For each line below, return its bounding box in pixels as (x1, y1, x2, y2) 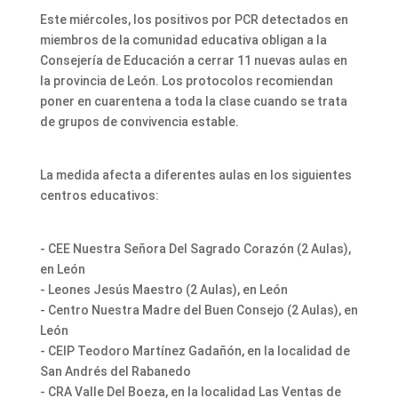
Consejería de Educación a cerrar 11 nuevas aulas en (39, 53, 347, 68)
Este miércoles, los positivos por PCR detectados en (39, 12, 348, 28)
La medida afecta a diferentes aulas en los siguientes (39, 168, 352, 183)
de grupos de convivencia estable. (39, 115, 239, 130)
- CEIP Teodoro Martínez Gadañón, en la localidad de (39, 344, 350, 359)
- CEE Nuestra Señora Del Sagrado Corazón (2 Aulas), (39, 242, 351, 257)
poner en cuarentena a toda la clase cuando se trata (39, 94, 347, 109)
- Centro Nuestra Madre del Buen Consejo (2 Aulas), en (39, 303, 358, 318)
